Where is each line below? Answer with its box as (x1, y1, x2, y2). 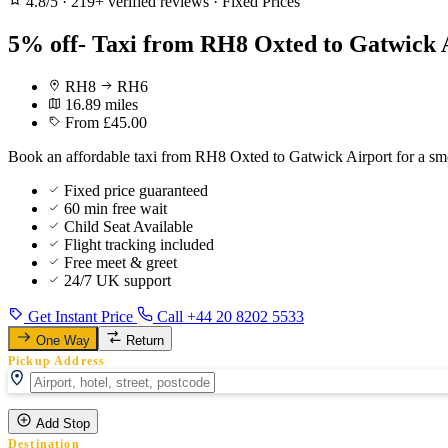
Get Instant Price (24, 307, 137, 325)
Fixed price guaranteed (64, 181, 208, 199)
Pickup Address (8, 354, 106, 367)
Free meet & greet (64, 253, 177, 271)
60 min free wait (64, 199, 167, 217)
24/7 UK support (64, 271, 171, 289)
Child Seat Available (64, 217, 193, 235)
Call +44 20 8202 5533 (153, 307, 304, 325)
